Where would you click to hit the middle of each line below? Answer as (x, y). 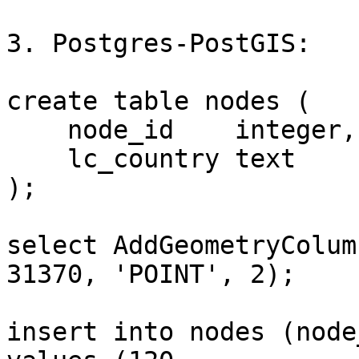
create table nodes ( (159, 101)
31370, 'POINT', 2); (151, 274)
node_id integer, (37, 130)
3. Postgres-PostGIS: (159, 44)
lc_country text (37, 159)
